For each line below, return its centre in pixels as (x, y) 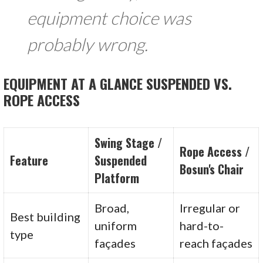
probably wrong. (88, 44)
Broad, (112, 208)
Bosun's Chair (212, 169)
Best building (45, 217)
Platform (117, 178)
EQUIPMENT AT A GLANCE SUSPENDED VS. (118, 84)
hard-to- (202, 226)
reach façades (216, 243)
